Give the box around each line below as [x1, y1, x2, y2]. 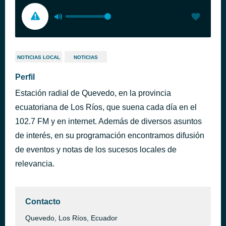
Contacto [25, 197, 61, 206]
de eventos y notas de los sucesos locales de [15, 145, 177, 154]
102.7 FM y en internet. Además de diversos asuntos [15, 117, 202, 126]
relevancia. [15, 159, 54, 168]
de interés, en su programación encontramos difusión [15, 131, 204, 140]
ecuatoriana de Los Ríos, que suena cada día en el [15, 103, 197, 111]
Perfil [15, 73, 35, 81]
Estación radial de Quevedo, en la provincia [15, 89, 171, 97]
